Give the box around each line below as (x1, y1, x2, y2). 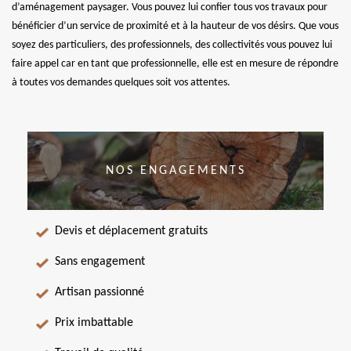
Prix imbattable (55, 317, 133, 329)
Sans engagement (55, 255, 145, 268)
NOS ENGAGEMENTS (105, 164, 246, 177)
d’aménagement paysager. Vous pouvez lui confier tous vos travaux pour (12, 2, 327, 13)
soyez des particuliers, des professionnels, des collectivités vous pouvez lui (12, 39, 332, 51)
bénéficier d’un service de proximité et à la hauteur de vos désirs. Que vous (12, 20, 338, 32)
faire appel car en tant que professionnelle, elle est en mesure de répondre (12, 58, 338, 70)
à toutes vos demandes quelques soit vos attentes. (12, 77, 230, 89)
